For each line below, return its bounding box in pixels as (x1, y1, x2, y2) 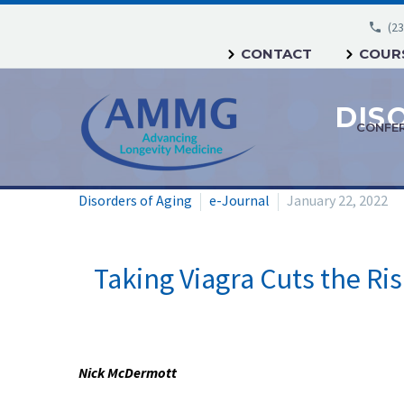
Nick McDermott (78, 363, 177, 382)
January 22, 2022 (287, 191, 388, 209)
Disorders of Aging (78, 191, 192, 209)
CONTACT (241, 45, 312, 62)
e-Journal (209, 191, 270, 209)
